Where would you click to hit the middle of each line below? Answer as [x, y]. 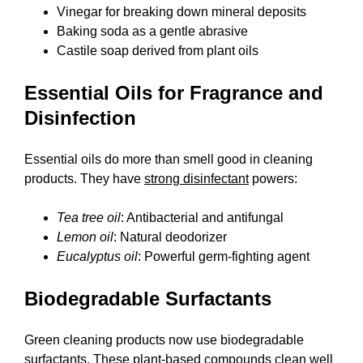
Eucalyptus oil [97, 257]
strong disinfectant [196, 179]
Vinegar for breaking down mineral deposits [181, 12]
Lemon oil [85, 237]
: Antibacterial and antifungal [202, 218]
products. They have [84, 179]
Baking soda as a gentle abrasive [152, 32]
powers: [273, 179]
